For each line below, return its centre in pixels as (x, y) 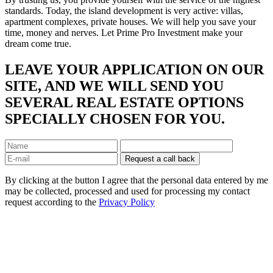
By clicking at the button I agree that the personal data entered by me (136, 180)
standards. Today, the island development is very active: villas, (124, 10)
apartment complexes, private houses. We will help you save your (130, 21)
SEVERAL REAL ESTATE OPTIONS (124, 102)
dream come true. (38, 43)
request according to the (52, 202)
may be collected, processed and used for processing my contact (127, 191)
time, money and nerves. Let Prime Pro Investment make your (124, 32)
